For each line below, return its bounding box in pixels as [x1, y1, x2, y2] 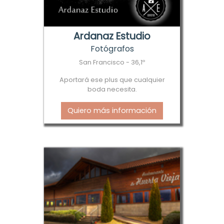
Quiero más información [67, 105, 156, 116]
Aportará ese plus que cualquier [59, 75, 165, 84]
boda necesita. [87, 85, 137, 94]
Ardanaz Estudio [73, 29, 150, 43]
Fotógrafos [90, 43, 134, 55]
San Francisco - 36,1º [79, 58, 145, 67]
